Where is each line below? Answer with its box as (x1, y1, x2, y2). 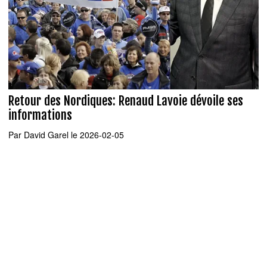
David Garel (24, 128, 69, 141)
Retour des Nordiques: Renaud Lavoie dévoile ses (8, 93, 243, 109)
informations (8, 107, 72, 123)
